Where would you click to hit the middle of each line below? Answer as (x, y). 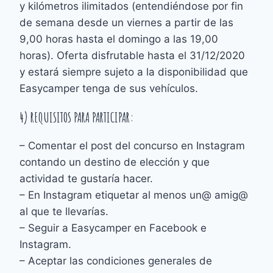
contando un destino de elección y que (115, 162)
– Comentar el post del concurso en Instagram (133, 145)
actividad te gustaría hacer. (87, 178)
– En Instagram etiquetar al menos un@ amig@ (134, 195)
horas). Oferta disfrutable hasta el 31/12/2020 (133, 55)
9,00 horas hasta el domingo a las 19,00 (119, 39)
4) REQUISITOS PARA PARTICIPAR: (77, 117)
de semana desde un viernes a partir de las (127, 22)
